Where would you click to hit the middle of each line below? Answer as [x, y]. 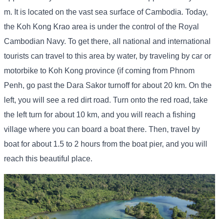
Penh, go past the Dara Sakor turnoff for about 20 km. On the [108, 86]
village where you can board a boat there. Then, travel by [102, 130]
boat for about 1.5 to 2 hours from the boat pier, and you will [106, 144]
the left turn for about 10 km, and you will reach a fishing [100, 115]
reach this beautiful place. [48, 159]
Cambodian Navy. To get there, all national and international [107, 42]
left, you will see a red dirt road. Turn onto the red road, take [106, 100]
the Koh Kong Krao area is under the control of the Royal [101, 27]
